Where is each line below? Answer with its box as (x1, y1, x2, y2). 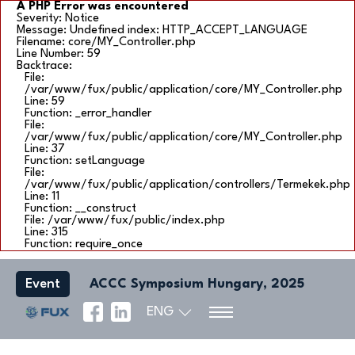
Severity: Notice (17, 13, 99, 25)
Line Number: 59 (17, 48, 101, 60)
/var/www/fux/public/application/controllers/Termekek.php (25, 179, 350, 191)
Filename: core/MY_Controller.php (17, 36, 196, 48)
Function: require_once (25, 239, 143, 250)
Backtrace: (17, 60, 72, 72)
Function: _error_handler (25, 108, 151, 120)
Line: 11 (25, 191, 59, 203)
